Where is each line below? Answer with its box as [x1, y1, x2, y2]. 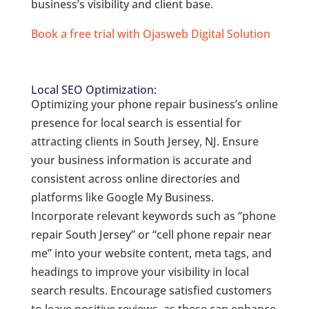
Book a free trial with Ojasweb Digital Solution [30, 26, 270, 42]
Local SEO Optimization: [30, 82, 157, 98]
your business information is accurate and [30, 152, 252, 168]
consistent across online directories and [30, 171, 240, 187]
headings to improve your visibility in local [30, 264, 249, 280]
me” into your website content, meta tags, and [30, 246, 272, 261]
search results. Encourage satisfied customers [30, 283, 272, 299]
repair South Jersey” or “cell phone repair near [30, 227, 272, 243]
